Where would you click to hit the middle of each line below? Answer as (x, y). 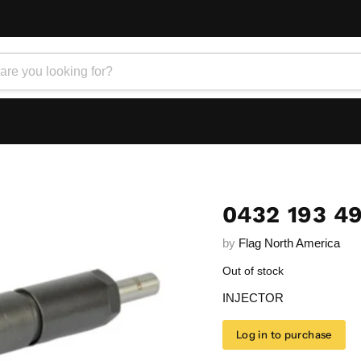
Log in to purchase (284, 334)
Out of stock (253, 271)
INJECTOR (253, 298)
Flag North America (289, 243)
